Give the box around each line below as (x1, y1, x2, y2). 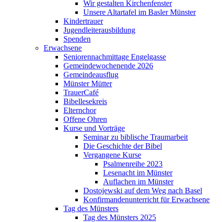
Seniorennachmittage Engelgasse (63, 52, 166, 61)
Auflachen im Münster (103, 177, 173, 186)
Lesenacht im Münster (103, 168, 172, 177)
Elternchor (63, 106, 96, 114)
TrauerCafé (63, 88, 99, 97)
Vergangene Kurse (83, 150, 141, 159)
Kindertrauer (63, 16, 103, 25)
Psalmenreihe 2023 (103, 159, 163, 168)
